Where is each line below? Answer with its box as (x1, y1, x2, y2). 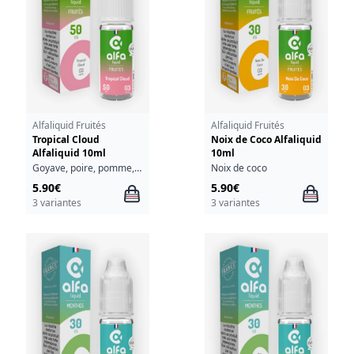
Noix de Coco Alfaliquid (210, 133, 322, 147)
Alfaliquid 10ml (32, 146, 106, 160)
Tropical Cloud (32, 133, 100, 147)
